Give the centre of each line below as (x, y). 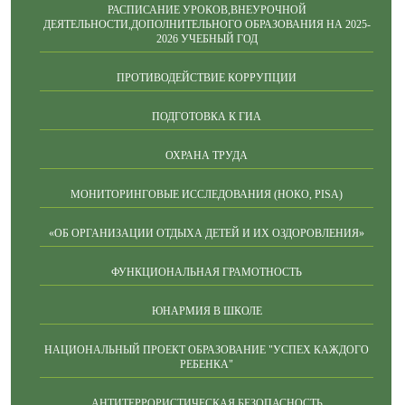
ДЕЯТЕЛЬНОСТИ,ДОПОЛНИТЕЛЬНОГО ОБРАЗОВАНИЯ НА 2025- (207, 24)
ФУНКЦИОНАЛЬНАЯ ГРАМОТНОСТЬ (207, 272)
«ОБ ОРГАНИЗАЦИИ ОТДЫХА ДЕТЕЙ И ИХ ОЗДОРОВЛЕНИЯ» (207, 233)
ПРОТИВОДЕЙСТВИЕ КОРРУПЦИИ (207, 78)
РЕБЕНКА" (207, 364)
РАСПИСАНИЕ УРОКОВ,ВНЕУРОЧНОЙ (207, 10)
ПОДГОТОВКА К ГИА (207, 117)
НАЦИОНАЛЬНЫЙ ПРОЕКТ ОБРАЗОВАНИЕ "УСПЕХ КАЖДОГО (207, 350)
